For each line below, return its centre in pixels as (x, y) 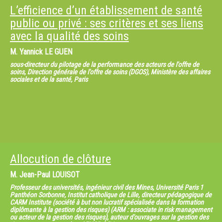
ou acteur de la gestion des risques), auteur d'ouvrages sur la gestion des (109, 217)
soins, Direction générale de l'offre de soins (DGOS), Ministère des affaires (110, 72)
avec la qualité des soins (69, 36)
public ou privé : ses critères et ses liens (107, 23)
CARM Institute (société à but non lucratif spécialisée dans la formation (107, 202)
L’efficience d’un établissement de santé (106, 10)
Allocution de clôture (60, 159)
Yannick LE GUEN (46, 52)
